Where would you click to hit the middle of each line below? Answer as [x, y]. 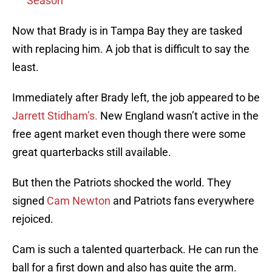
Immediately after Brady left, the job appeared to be [136, 98]
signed [29, 201]
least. [25, 67]
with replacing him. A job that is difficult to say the [131, 49]
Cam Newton [79, 201]
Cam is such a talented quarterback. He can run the [135, 250]
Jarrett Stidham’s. [55, 116]
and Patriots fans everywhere [182, 201]
